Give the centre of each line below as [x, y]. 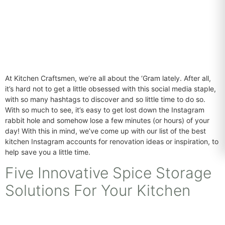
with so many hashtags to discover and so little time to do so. [105, 99]
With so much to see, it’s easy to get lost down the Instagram [105, 110]
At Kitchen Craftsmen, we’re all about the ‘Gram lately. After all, [108, 78]
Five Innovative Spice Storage [108, 173]
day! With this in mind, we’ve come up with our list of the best [105, 131]
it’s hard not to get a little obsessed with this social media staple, [110, 89]
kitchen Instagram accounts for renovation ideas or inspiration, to [112, 141]
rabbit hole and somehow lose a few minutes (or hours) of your [107, 120]
